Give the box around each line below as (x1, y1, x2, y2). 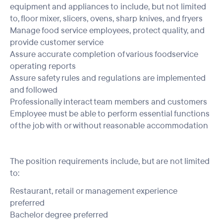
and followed (10, 84, 57, 96)
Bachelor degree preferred (10, 209, 108, 221)
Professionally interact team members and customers (10, 96, 207, 108)
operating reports (10, 60, 76, 72)
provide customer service (10, 37, 104, 48)
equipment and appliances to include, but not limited (10, 1, 206, 12)
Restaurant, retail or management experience (10, 185, 177, 197)
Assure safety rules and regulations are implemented (10, 72, 206, 84)
